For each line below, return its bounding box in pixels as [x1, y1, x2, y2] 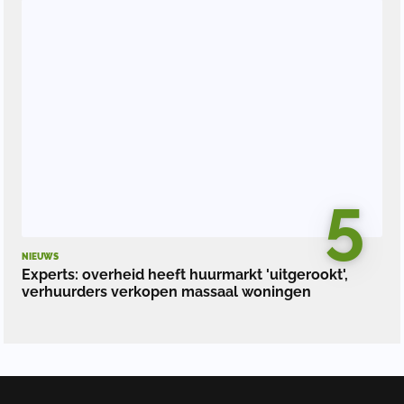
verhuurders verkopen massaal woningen [22, 282, 311, 300]
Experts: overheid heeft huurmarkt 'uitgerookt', [22, 265, 348, 283]
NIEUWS [22, 251, 59, 262]
